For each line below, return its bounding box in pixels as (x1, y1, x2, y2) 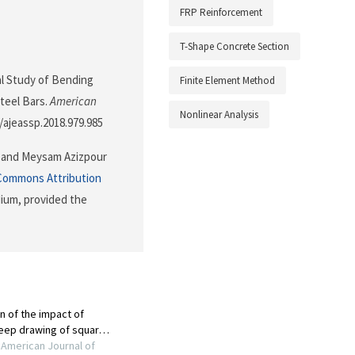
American (50, 94, 97, 109)
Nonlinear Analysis (180, 108, 258, 122)
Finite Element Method (180, 74, 275, 88)
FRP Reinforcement (180, 6, 262, 20)
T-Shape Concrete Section (180, 40, 289, 54)
